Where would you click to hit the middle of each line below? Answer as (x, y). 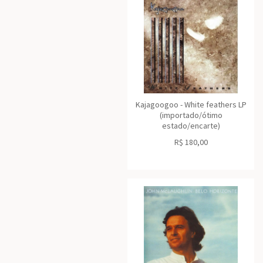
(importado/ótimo (191, 115)
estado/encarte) (191, 126)
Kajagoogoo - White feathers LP (191, 104)
